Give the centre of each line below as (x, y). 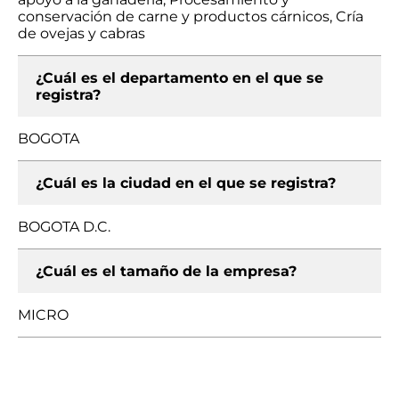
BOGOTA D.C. (64, 227)
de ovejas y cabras (81, 33)
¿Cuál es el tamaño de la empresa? (166, 271)
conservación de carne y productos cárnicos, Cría (191, 16)
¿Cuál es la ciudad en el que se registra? (186, 183)
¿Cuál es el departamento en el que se (179, 78)
